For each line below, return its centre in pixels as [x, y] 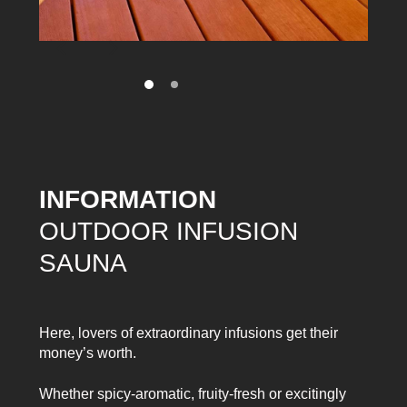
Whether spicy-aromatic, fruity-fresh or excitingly [192, 393]
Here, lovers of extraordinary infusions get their [188, 333]
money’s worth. [87, 353]
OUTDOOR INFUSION [168, 232]
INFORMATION [127, 200]
